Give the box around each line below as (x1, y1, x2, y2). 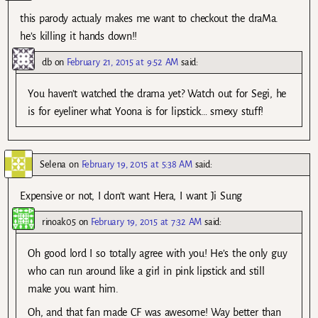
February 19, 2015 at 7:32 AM (91, 216, 202, 228)
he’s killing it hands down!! (20, 30, 137, 42)
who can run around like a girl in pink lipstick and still (28, 265, 265, 278)
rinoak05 (42, 216, 76, 228)
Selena (40, 158, 67, 170)
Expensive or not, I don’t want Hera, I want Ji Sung (20, 190, 242, 202)
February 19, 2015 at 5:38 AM (81, 158, 192, 170)
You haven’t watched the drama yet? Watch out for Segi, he (28, 87, 287, 99)
